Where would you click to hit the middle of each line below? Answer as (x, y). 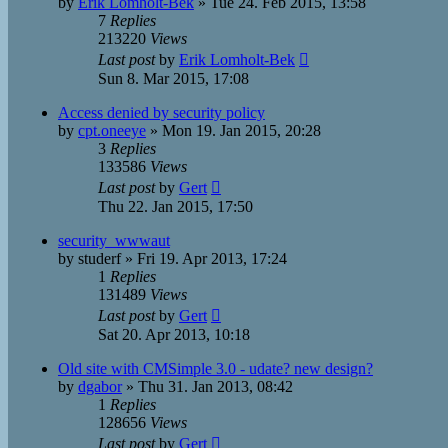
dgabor (100, 386)
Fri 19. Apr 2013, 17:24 (212, 258)
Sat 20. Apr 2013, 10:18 (174, 334)
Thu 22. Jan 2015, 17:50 (175, 206)
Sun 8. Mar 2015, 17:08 (173, 78)
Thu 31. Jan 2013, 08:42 (215, 386)
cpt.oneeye (112, 130)
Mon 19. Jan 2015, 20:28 (241, 130)
